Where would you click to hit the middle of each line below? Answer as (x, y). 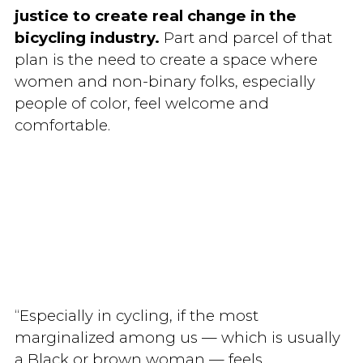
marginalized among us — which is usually (177, 337)
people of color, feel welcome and (141, 103)
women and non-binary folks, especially (164, 81)
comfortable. (64, 125)
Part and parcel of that (246, 37)
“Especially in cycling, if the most (136, 315)
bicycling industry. (87, 37)
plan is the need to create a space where (166, 59)
